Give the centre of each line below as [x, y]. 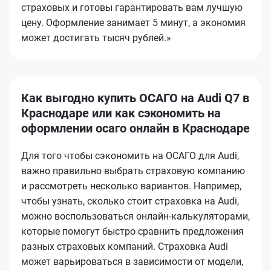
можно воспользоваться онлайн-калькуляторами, [135, 216]
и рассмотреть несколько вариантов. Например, [131, 186]
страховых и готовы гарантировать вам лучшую [132, 7]
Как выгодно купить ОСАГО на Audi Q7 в [135, 98]
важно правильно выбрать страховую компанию [133, 171]
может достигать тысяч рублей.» [96, 38]
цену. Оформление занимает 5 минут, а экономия [133, 22]
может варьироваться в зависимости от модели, [132, 261]
